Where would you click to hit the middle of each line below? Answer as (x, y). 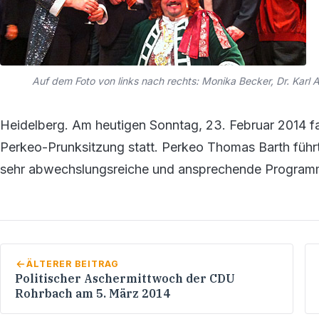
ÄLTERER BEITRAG (72, 263)
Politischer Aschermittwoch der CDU (125, 278)
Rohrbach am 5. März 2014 (93, 293)
